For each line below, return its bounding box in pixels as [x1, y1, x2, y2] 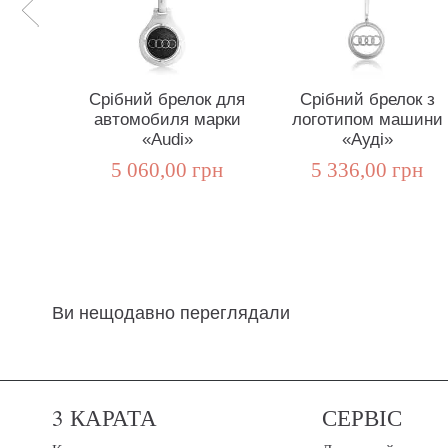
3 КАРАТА [52, 402, 157, 433]
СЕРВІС [322, 402, 402, 433]
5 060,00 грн [111, 158, 223, 183]
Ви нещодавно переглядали [52, 301, 290, 326]
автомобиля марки [93, 109, 241, 131]
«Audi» [141, 129, 193, 151]
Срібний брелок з [299, 89, 435, 111]
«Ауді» [341, 129, 393, 151]
